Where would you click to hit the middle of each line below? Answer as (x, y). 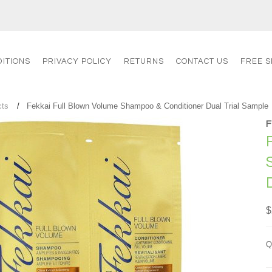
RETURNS (144, 61)
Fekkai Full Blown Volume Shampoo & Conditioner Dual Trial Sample (148, 106)
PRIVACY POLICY (77, 61)
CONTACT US (202, 61)
